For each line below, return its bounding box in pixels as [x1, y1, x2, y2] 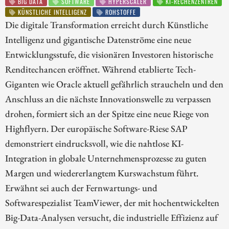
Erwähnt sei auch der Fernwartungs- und [5, 181, 157, 194]
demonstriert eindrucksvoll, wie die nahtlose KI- [5, 137, 184, 150]
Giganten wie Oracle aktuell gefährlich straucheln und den [5, 78, 223, 90]
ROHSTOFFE [103, 7, 136, 16]
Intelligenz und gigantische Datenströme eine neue [5, 33, 191, 46]
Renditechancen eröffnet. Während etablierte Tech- [5, 63, 196, 76]
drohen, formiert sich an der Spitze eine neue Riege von [5, 107, 209, 120]
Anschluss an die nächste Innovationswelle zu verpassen [5, 93, 211, 105]
